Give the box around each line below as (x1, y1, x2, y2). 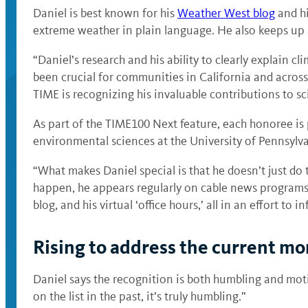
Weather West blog (177, 5, 275, 21)
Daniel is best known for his (33, 5, 177, 21)
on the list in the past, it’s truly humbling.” (33, 289, 246, 304)
